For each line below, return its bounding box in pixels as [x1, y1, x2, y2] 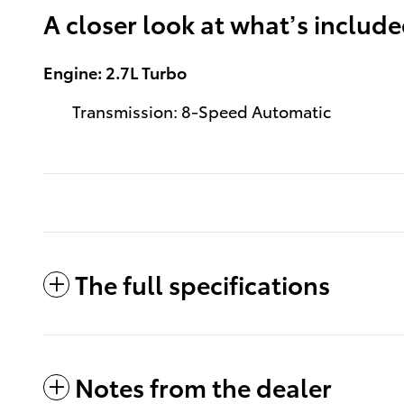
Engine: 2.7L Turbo [43, 60, 187, 83]
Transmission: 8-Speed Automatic [72, 98, 331, 122]
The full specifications [75, 265, 330, 301]
